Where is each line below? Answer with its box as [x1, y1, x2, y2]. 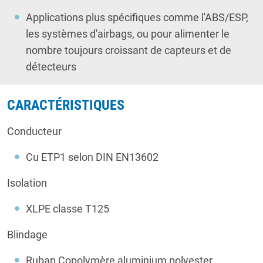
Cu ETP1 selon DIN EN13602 [26, 150, 159, 163]
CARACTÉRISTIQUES [7, 96, 124, 113]
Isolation [7, 176, 47, 189]
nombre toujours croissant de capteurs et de [26, 43, 231, 56]
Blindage [7, 228, 48, 241]
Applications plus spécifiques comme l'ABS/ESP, [26, 11, 248, 23]
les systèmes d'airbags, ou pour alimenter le [26, 27, 230, 40]
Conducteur [7, 124, 62, 137]
